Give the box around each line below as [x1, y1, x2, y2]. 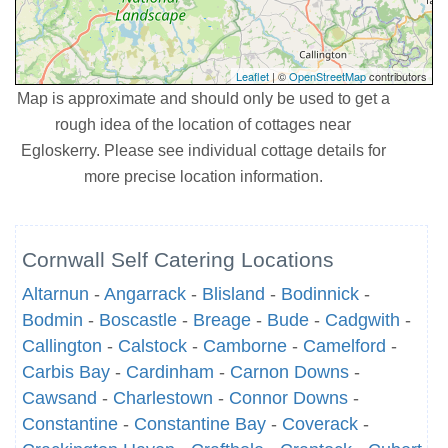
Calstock [118, 336, 187, 356]
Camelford [303, 336, 386, 356]
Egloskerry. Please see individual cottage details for [20, 141, 386, 159]
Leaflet [236, 68, 269, 84]
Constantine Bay [134, 414, 266, 434]
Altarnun [22, 284, 89, 304]
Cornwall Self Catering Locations [22, 248, 334, 271]
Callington [22, 336, 102, 356]
